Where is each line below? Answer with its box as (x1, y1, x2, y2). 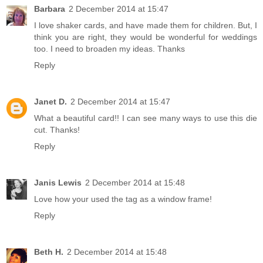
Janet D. (34, 96, 67, 106)
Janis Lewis (34, 177, 82, 187)
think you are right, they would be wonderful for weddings (34, 32, 257, 42)
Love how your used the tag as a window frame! (34, 194, 212, 204)
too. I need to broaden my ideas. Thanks (34, 43, 185, 53)
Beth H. (34, 247, 63, 257)
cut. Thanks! (34, 124, 80, 134)
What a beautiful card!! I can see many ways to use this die (34, 113, 257, 123)
